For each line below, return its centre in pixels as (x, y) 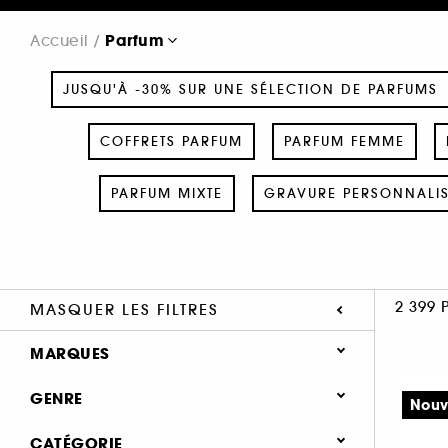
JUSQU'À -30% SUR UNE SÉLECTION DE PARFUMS (250, 89)
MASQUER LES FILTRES (124, 309)
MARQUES (70, 353)
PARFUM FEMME (344, 141)
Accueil (59, 40)
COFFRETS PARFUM (171, 141)
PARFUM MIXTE (166, 193)
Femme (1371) (117, 435)
